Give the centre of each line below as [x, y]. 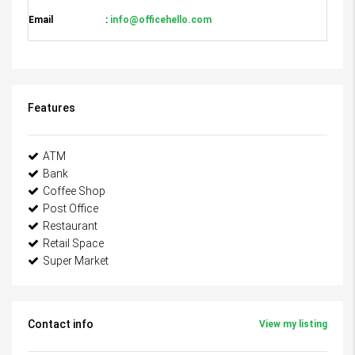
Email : [68, 20]
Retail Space [73, 244]
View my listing [293, 324]
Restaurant [70, 226]
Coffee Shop [74, 191]
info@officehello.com [160, 20]
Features [52, 108]
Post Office [71, 209]
